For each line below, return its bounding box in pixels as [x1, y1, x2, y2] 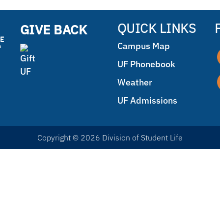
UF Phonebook [117, 58, 175, 70]
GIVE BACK [20, 21, 87, 38]
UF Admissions [117, 95, 177, 106]
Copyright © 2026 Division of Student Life [37, 133, 183, 142]
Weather [117, 77, 152, 88]
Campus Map [117, 40, 170, 52]
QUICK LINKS [117, 20, 196, 36]
